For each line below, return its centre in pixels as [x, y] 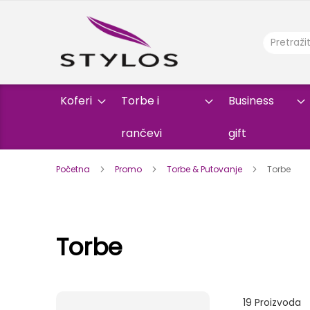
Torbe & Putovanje [205, 170]
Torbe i [140, 101]
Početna [74, 170]
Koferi [76, 101]
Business [251, 101]
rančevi [142, 134]
